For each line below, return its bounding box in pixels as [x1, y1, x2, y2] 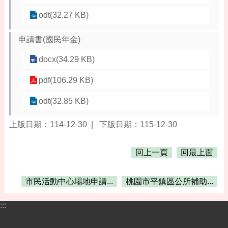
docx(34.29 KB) [39, 54, 95, 64]
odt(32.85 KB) [39, 96, 89, 105]
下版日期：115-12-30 [99, 120, 177, 129]
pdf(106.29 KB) [39, 75, 93, 84]
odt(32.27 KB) [39, 10, 89, 19]
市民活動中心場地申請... [25, 177, 113, 186]
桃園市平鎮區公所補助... [126, 177, 213, 186]
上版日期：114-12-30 [9, 120, 87, 129]
